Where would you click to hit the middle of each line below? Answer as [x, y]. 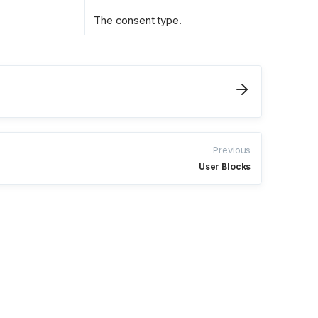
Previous [232, 149]
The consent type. [138, 20]
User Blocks [225, 166]
